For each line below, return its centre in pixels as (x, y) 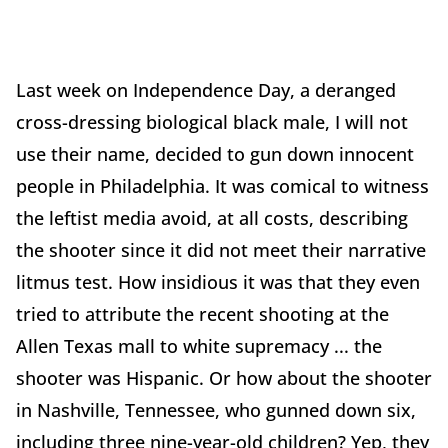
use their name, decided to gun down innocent (215, 154)
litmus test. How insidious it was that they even (218, 282)
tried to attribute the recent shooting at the (202, 314)
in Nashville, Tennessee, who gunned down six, (216, 410)
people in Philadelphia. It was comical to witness (222, 186)
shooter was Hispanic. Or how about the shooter (224, 378)
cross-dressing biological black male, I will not (212, 122)
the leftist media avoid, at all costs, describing (212, 218)
